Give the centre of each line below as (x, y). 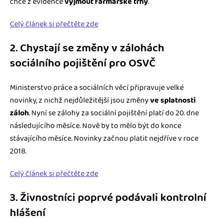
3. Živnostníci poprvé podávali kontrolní (108, 198)
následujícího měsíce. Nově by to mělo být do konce (96, 126)
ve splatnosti (173, 101)
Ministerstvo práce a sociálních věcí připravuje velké (97, 88)
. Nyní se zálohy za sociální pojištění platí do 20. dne (114, 113)
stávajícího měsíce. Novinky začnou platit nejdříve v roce (104, 139)
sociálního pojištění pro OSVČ (83, 64)
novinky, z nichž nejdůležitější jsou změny (80, 101)
